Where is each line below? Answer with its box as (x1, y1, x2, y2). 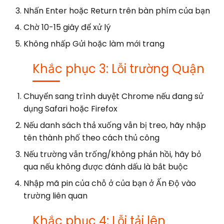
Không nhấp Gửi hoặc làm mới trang (23, 37, 164, 49)
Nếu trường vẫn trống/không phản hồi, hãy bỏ (23, 148, 201, 160)
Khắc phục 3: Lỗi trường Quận (32, 60, 204, 77)
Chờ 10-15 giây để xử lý (23, 21, 110, 33)
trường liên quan (23, 189, 87, 201)
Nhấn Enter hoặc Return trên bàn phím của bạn (23, 4, 210, 16)
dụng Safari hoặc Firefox (23, 102, 117, 114)
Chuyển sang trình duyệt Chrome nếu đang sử (23, 90, 203, 102)
